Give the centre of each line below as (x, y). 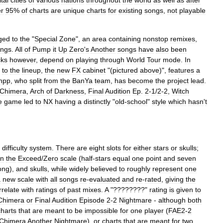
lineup (31, 70)
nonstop (156, 39)
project (178, 81)
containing (125, 39)
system (41, 148)
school (137, 102)
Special (46, 39)
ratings (47, 190)
